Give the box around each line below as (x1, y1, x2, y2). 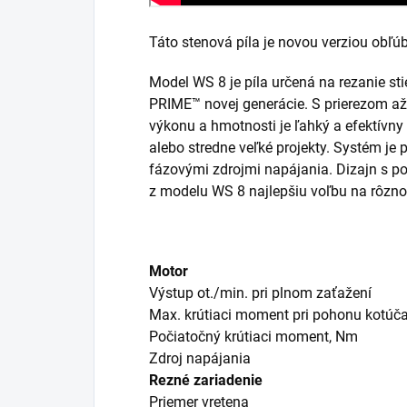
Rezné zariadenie (149, 371, 263, 389)
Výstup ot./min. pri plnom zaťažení (149, 283, 372, 302)
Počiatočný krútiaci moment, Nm (149, 327, 358, 345)
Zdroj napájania (149, 349, 251, 367)
